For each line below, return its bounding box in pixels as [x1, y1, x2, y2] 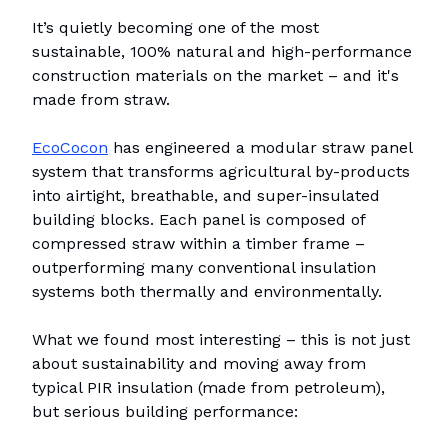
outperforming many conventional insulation [32, 258, 376, 278]
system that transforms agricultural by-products [32, 162, 410, 182]
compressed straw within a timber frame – [32, 234, 365, 254]
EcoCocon [32, 138, 108, 158]
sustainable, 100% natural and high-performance [32, 42, 412, 62]
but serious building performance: [32, 402, 298, 422]
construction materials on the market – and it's [32, 66, 399, 86]
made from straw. [32, 90, 170, 110]
